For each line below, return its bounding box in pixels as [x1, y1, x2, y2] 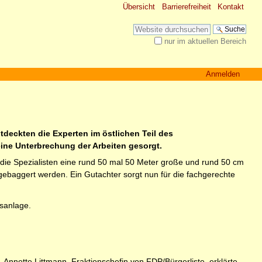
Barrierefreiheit [161, 2, 211, 11]
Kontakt [218, 2, 244, 11]
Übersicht [123, 2, 156, 11]
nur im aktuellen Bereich [164, 37, 247, 46]
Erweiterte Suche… [133, 49, 199, 58]
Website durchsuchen [133, 23, 212, 33]
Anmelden [205, 69, 240, 78]
